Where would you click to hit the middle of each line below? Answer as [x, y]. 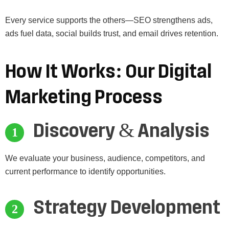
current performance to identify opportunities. [85, 172]
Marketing [48, 97]
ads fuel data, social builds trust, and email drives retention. [112, 34]
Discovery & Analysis [121, 131]
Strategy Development [127, 208]
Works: [91, 72]
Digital [185, 72]
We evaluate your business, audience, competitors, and [105, 158]
